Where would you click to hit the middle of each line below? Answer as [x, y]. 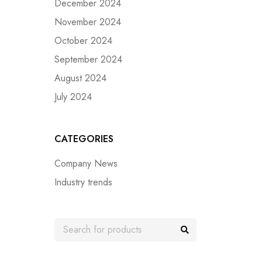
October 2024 [83, 41]
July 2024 [73, 97]
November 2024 [88, 22]
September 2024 [88, 59]
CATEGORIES [84, 139]
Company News [86, 163]
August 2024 [80, 78]
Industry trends [83, 182]
